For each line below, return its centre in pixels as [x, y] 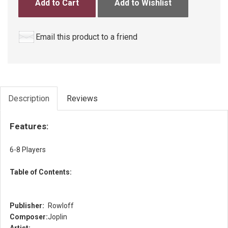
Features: [29, 126]
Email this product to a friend [87, 37]
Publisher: [27, 206]
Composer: [29, 217]
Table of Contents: [41, 172]
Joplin [58, 217]
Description [29, 98]
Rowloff [61, 206]
